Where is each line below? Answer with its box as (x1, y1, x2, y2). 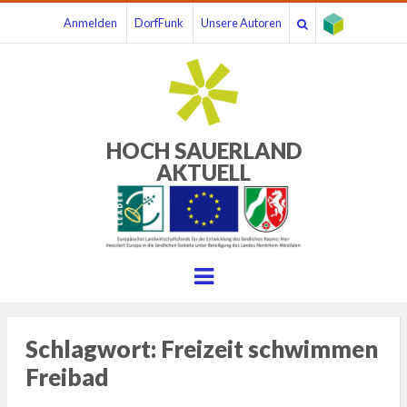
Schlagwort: (25, 333, 161, 363)
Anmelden (64, 15, 117, 30)
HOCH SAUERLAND (105, 137, 302, 164)
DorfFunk (134, 15, 184, 30)
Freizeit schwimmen (160, 333, 378, 363)
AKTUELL (156, 159, 251, 185)
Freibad (25, 362, 109, 392)
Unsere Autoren (201, 15, 282, 30)
